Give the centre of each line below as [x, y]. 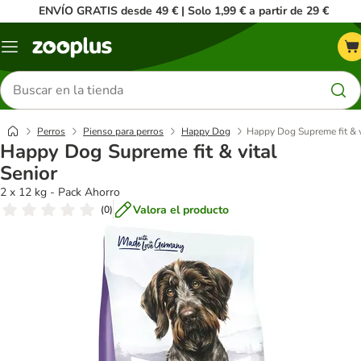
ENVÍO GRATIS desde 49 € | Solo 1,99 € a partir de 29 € [183, 11]
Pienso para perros [123, 131]
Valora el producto [181, 210]
